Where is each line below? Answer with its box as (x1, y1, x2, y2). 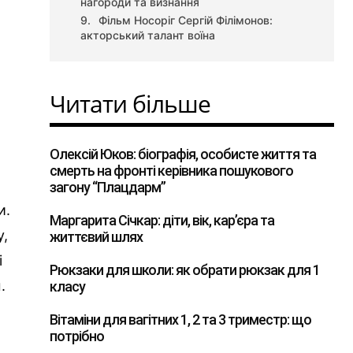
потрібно (50, 328, 105, 344)
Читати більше (50, 87, 211, 120)
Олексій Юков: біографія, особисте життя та (50, 146, 317, 162)
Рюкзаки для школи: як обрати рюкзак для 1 (50, 262, 321, 278)
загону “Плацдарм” (50, 179, 166, 195)
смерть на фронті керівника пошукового (50, 162, 294, 179)
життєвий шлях (50, 229, 143, 245)
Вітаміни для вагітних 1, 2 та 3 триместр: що (50, 311, 312, 328)
